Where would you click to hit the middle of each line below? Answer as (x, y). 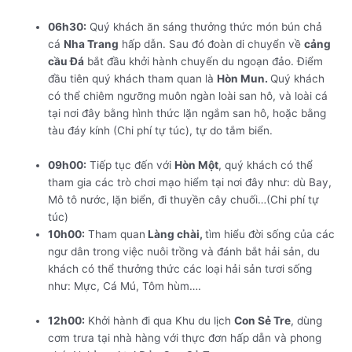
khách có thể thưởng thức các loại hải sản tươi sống (180, 269)
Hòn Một (197, 165)
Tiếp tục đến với (131, 165)
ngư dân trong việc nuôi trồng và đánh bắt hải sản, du (184, 252)
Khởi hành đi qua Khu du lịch (160, 321)
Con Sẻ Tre (263, 321)
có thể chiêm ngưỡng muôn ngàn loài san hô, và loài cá (188, 96)
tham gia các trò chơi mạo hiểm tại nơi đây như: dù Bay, (190, 183)
